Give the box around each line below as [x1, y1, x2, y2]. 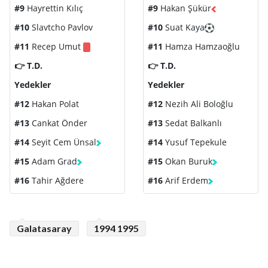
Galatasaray [17, 223, 72, 234]
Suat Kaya [163, 22, 205, 33]
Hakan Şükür [158, 2, 211, 14]
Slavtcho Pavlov [29, 22, 93, 33]
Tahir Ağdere [29, 175, 84, 187]
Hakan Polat [29, 98, 79, 110]
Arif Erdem [163, 175, 208, 187]
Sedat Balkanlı [163, 117, 222, 129]
